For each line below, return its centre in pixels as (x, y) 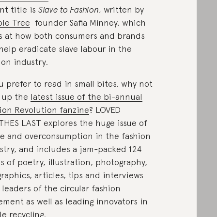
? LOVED (105, 110)
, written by (121, 9)
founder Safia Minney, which (90, 23)
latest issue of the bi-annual (86, 97)
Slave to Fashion (68, 9)
